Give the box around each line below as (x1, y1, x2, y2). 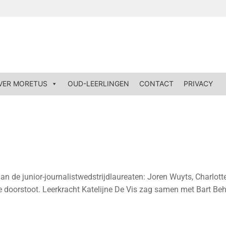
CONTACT (139, 79, 174, 88)
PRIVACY (184, 79, 213, 88)
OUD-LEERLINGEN (68, 79, 129, 88)
